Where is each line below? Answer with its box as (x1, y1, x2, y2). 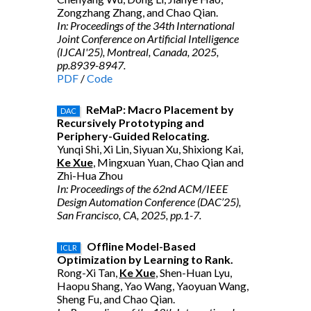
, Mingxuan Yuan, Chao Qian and (92, 155, 244, 169)
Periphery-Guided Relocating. (56, 129, 210, 142)
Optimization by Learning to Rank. (56, 253, 233, 266)
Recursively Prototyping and (56, 116, 204, 129)
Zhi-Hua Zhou (56, 169, 123, 182)
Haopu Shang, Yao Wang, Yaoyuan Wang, (56, 279, 249, 292)
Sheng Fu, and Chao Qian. (56, 292, 175, 305)
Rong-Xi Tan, (56, 266, 119, 279)
